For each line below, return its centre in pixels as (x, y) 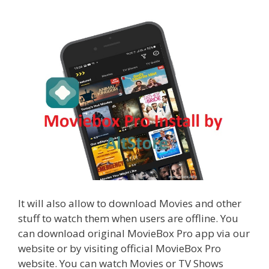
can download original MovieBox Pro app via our (134, 233)
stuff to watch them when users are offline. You (128, 218)
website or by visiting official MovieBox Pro (119, 248)
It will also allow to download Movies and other (130, 203)
